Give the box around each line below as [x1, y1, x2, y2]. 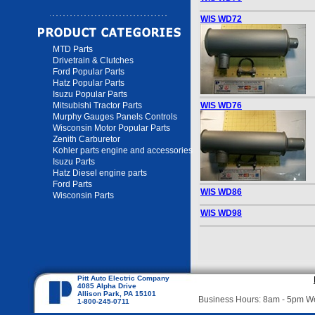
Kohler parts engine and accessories [53, 146, 193, 155]
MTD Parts [53, 44, 93, 54]
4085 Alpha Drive [77, 282, 136, 290]
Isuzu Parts [53, 157, 95, 167]
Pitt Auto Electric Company [77, 274, 169, 282]
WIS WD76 [200, 101, 242, 110]
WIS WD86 [200, 187, 242, 197]
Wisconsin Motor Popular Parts [53, 123, 170, 133]
